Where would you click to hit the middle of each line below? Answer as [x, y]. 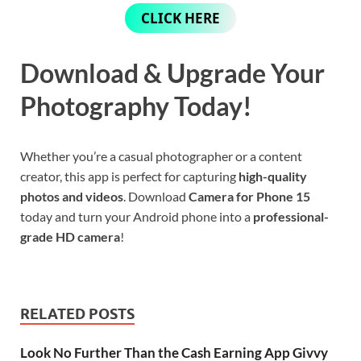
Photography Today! [136, 106]
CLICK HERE [180, 18]
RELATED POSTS [77, 313]
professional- [291, 216]
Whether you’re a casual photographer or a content [161, 156]
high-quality [273, 176]
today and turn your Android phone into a [137, 216]
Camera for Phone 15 [249, 196]
